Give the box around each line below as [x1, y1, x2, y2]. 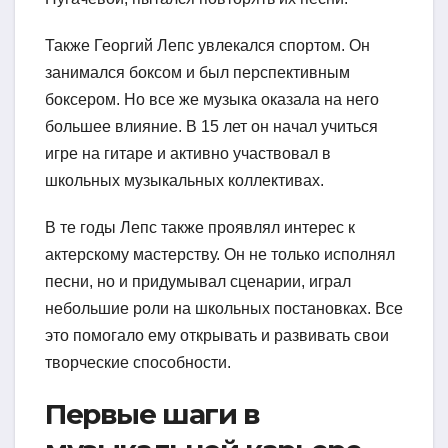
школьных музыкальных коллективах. [45, 171, 324, 189]
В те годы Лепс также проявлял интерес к [45, 218, 355, 236]
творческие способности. [45, 353, 231, 371]
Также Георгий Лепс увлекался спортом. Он [45, 36, 370, 54]
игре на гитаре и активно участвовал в [45, 144, 331, 162]
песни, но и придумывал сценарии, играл [45, 272, 351, 290]
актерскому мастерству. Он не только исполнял [45, 245, 395, 263]
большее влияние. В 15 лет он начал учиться [45, 117, 378, 135]
